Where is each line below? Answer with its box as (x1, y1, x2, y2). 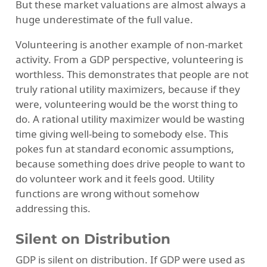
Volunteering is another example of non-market (15, 38, 243, 52)
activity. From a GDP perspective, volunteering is (15, 52, 243, 67)
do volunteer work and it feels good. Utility (15, 172, 215, 186)
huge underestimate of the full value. (15, 13, 193, 27)
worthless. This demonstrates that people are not (15, 67, 249, 82)
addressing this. (15, 201, 91, 216)
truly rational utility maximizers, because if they (15, 82, 240, 97)
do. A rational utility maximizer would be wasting (15, 112, 244, 126)
